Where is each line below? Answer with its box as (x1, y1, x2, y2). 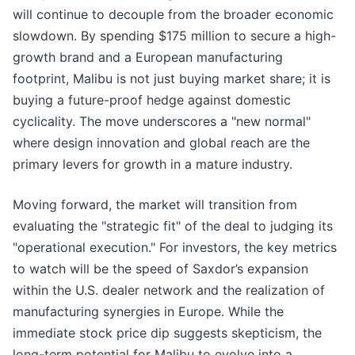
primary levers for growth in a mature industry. (13, 156, 292, 173)
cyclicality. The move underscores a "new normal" (13, 113, 311, 130)
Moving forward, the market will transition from (13, 197, 297, 213)
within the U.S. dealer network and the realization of (13, 282, 325, 299)
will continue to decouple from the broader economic (13, 6, 334, 23)
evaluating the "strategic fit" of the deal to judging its (13, 218, 333, 235)
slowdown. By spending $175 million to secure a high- (13, 28, 336, 44)
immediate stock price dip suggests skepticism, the (13, 325, 322, 342)
